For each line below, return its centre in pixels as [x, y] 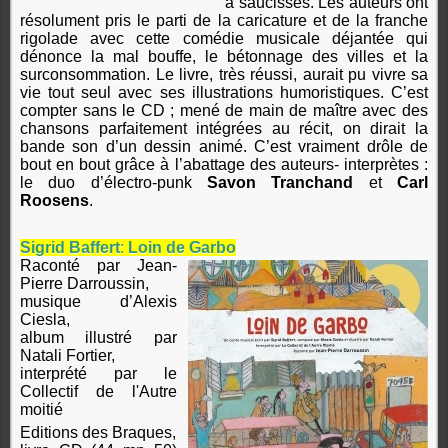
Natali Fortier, [67, 356]
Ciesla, [45, 320]
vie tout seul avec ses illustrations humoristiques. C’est [224, 93]
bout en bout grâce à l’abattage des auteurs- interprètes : [224, 165]
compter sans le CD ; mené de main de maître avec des [224, 111]
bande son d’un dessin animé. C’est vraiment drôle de [224, 147]
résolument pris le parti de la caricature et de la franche [224, 21]
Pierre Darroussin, [84, 284]
